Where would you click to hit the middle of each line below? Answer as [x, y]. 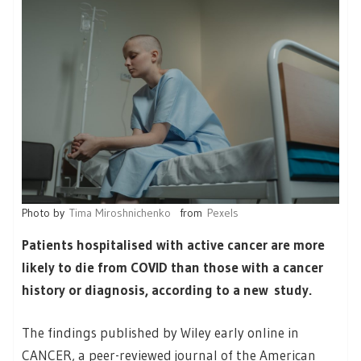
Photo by [46, 212]
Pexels [223, 212]
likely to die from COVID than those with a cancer [172, 267]
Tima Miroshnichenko [120, 212]
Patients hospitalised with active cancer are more [173, 244]
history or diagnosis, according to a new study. [167, 289]
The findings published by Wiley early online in [160, 333]
